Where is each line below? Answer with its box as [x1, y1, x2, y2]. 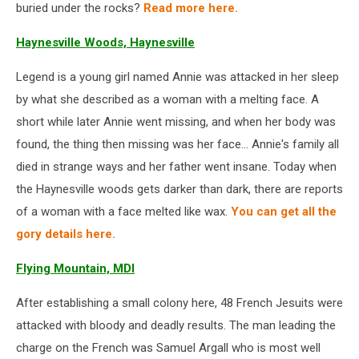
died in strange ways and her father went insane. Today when [16, 159, 337, 175]
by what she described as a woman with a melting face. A [16, 92, 319, 107]
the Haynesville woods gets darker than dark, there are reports [16, 182, 343, 197]
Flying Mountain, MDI [16, 261, 135, 276]
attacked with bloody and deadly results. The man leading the [16, 318, 336, 333]
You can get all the [231, 204, 337, 220]
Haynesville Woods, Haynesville [16, 35, 195, 50]
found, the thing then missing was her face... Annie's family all [16, 137, 339, 152]
